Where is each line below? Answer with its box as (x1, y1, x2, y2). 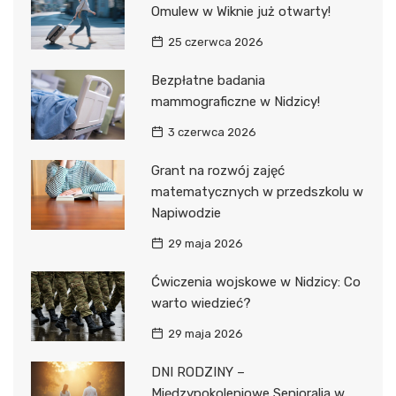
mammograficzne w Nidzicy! (150, 93, 320, 110)
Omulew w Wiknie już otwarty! (150, 3, 331, 19)
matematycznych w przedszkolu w (150, 183, 363, 200)
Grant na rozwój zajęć (150, 162, 285, 179)
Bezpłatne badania (150, 72, 265, 88)
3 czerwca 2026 (167, 125, 256, 139)
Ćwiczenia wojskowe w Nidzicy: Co (150, 273, 361, 290)
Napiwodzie (150, 204, 221, 221)
